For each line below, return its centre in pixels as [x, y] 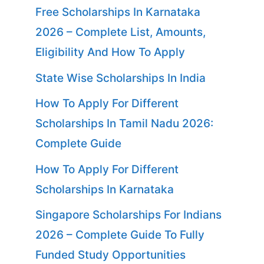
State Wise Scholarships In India [121, 78]
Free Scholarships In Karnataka [118, 12]
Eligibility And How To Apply [110, 52]
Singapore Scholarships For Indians [128, 215]
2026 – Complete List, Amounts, [121, 32]
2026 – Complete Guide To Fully [120, 235]
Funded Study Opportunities [110, 255]
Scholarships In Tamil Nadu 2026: [124, 123]
